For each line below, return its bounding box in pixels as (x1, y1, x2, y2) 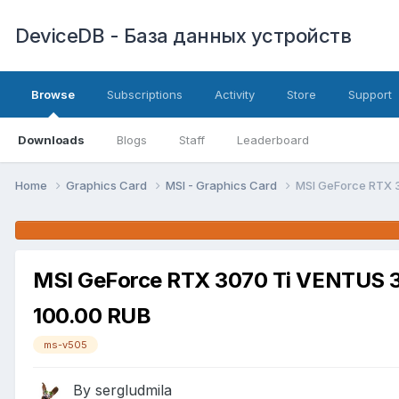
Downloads (18, 133, 85, 147)
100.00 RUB (33, 302, 151, 329)
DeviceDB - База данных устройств (15, 24, 351, 47)
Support (348, 87, 392, 102)
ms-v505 (44, 338, 87, 351)
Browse (31, 87, 75, 102)
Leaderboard (237, 133, 309, 147)
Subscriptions (107, 87, 183, 102)
